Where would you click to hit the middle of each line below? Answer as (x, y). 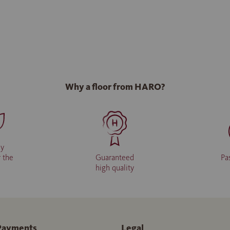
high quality (115, 168)
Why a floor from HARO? (115, 87)
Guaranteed (115, 157)
